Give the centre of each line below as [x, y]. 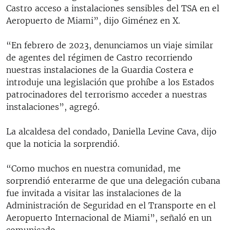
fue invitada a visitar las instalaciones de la [94, 193]
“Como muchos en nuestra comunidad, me [93, 168]
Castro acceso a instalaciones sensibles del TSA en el [113, 8]
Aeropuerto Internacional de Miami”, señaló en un [109, 217]
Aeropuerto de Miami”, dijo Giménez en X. [93, 20]
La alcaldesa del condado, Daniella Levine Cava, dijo [111, 131]
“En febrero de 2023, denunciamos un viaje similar [110, 45]
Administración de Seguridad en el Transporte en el [111, 205]
